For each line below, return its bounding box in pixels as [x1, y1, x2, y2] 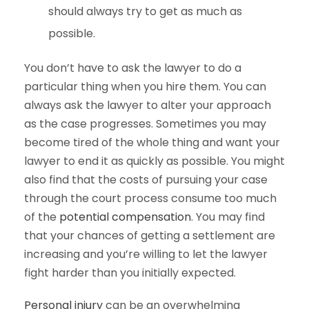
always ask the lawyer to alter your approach [24, 97, 271, 114]
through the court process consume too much [24, 190, 277, 207]
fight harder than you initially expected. [24, 265, 236, 281]
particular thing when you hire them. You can [24, 79, 266, 95]
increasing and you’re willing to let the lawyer [24, 246, 268, 263]
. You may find [191, 209, 265, 226]
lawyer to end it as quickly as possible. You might [24, 153, 285, 170]
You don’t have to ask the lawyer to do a [24, 60, 241, 77]
